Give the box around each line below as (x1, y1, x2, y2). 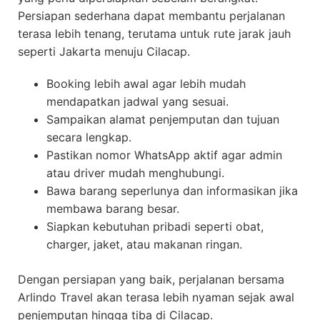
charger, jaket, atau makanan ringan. (46, 237, 242, 252)
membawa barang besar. (46, 201, 179, 216)
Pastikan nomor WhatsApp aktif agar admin (46, 148, 282, 163)
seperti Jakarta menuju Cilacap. (18, 44, 190, 59)
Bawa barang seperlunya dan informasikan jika (46, 184, 298, 199)
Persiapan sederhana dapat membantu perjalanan (18, 9, 285, 24)
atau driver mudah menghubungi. (46, 166, 224, 181)
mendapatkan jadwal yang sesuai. (46, 94, 229, 109)
